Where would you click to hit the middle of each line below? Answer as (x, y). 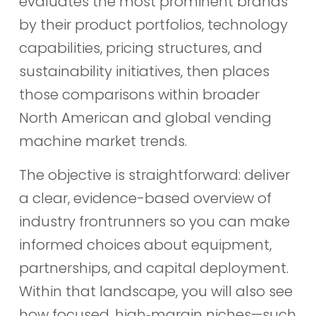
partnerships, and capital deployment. (153, 268)
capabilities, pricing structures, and (140, 48)
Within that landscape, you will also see (156, 291)
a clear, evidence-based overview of (145, 198)
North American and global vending (145, 118)
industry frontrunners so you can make (154, 221)
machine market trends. (103, 141)
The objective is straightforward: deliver (154, 175)
